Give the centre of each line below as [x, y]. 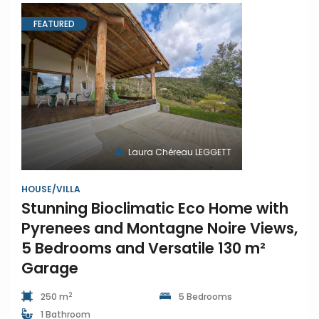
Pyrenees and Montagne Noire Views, [159, 228]
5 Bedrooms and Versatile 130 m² [143, 248]
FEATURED [54, 24]
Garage [50, 268]
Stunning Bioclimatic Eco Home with [155, 208]
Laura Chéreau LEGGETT [180, 152]
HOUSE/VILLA [51, 189]
